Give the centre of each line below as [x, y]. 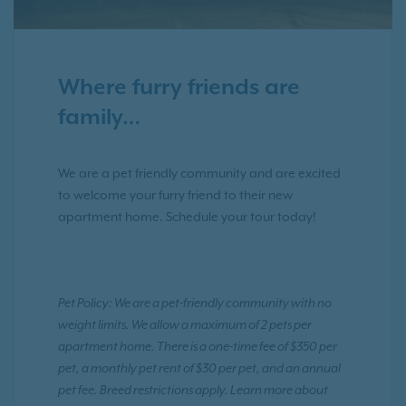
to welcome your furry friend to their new [175, 195]
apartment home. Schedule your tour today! [187, 217]
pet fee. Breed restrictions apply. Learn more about [193, 391]
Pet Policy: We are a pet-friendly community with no [195, 304]
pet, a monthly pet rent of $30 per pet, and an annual [199, 369]
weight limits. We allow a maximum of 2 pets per [185, 326]
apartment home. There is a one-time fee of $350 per [198, 348]
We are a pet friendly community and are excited [199, 174]
